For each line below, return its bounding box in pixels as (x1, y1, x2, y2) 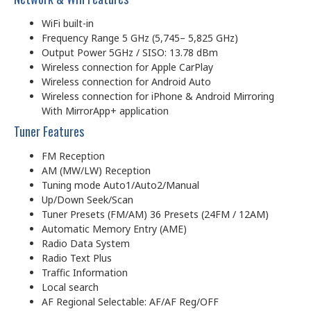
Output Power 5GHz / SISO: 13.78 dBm (42, 45, 218, 59)
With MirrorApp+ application (42, 103, 169, 117)
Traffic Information (42, 265, 128, 279)
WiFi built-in (42, 16, 94, 30)
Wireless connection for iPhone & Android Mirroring (42, 89, 274, 103)
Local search (42, 280, 99, 294)
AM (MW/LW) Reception (42, 163, 151, 177)
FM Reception (42, 149, 105, 162)
